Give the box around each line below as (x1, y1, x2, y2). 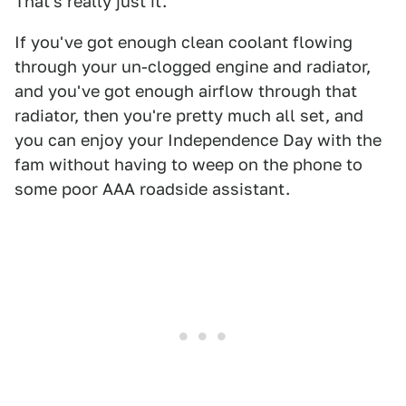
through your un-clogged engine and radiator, (14, 57, 371, 77)
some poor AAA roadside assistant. (14, 179, 290, 199)
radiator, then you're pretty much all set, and (14, 106, 363, 126)
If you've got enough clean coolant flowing (14, 33, 353, 53)
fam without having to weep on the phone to (14, 155, 362, 175)
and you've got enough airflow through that (14, 82, 357, 101)
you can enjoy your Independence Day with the (14, 130, 382, 150)
